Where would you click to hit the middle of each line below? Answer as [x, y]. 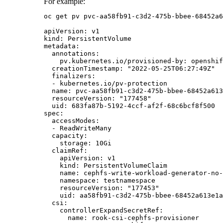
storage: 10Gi [78, 143]
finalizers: [70, 76]
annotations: [72, 54]
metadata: [62, 46]
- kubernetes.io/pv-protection [106, 84]
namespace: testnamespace [100, 181]
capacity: [66, 136]
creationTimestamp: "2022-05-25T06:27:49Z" [129, 69]
